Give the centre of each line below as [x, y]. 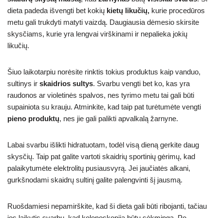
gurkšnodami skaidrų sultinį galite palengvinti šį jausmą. [95, 180]
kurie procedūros [177, 10]
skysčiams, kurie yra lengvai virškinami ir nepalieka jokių [97, 34]
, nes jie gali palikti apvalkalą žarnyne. [119, 118]
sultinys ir [23, 83]
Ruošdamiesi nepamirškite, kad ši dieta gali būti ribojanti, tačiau [107, 206]
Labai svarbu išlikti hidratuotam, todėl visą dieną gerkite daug [103, 145]
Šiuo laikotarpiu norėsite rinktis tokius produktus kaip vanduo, [104, 72]
